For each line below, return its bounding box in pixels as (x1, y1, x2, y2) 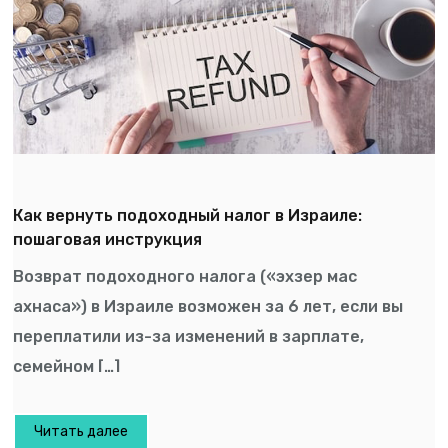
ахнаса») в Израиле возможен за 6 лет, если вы (13, 296, 404, 316)
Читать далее (34, 423, 129, 441)
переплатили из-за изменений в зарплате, (13, 326, 365, 346)
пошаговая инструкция (13, 229, 203, 249)
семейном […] (13, 356, 121, 376)
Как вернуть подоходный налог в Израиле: (13, 205, 363, 225)
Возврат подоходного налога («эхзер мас (13, 266, 358, 286)
